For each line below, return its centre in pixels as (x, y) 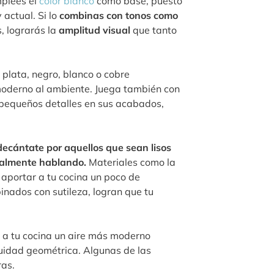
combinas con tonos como (119, 16)
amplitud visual (96, 30)
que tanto (155, 30)
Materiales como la (132, 162)
